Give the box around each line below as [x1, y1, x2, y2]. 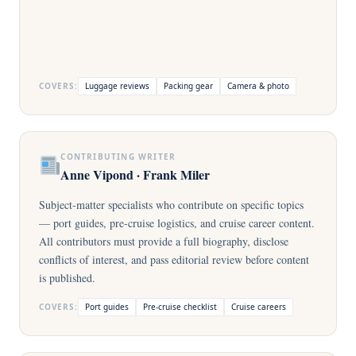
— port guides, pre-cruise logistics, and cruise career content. [39, 215, 315, 230]
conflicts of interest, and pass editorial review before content [39, 252, 309, 267]
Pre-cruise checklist [142, 301, 217, 312]
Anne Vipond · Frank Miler [60, 165, 211, 184]
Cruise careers [230, 301, 286, 312]
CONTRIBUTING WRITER [60, 151, 176, 162]
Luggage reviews [84, 80, 149, 91]
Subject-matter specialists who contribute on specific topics [39, 197, 304, 212]
